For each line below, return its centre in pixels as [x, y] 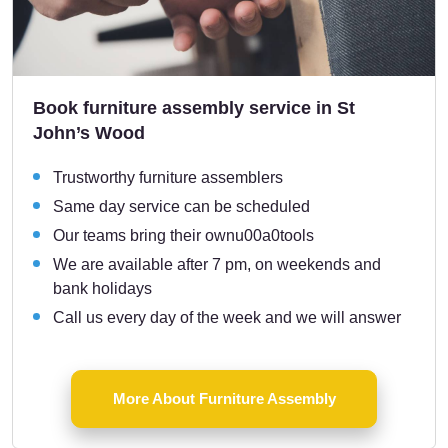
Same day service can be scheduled [181, 206]
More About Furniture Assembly [224, 398]
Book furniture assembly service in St [194, 107]
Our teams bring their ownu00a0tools [183, 235]
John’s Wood [89, 132]
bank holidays [102, 288]
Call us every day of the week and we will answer [227, 317]
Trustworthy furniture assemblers [168, 177]
